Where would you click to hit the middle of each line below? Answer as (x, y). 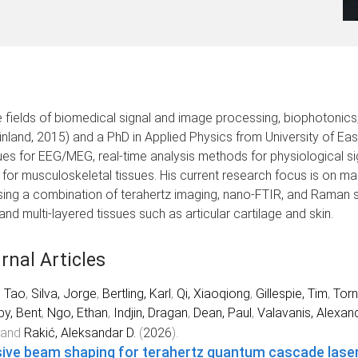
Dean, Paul (222, 312)
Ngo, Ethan (77, 312)
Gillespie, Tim (291, 293)
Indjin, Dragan (150, 312)
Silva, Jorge (64, 293)
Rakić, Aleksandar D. (80, 332)
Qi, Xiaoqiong (213, 293)
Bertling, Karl (136, 293)
